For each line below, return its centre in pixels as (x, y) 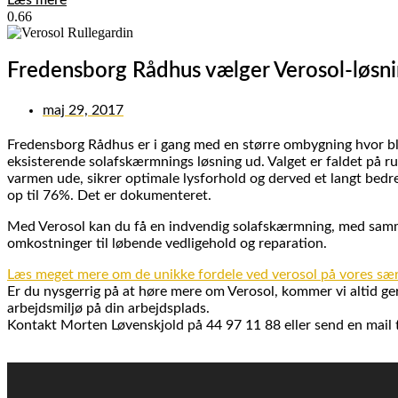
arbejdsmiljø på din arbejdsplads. (108, 308)
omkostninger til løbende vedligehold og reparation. (167, 243)
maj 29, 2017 (83, 110)
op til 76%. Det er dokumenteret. (109, 195)
